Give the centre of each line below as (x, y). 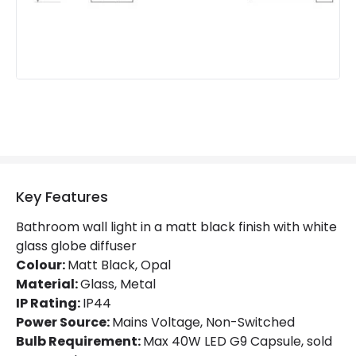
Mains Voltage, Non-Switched (203, 322)
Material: (48, 284)
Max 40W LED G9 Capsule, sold (238, 341)
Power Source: (64, 322)
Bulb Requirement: (79, 341)
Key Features (62, 196)
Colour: (42, 265)
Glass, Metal (118, 284)
